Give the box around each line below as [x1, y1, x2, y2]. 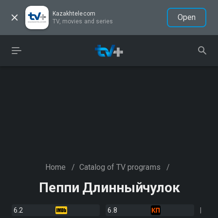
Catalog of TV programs [79, 163, 161, 172]
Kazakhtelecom [53, 10, 95, 17]
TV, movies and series [53, 18, 113, 25]
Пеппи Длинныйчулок [39, 180, 180, 196]
